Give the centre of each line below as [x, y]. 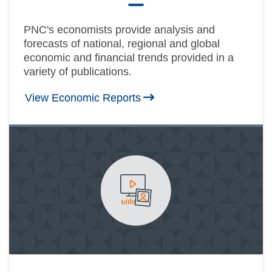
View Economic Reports [83, 98]
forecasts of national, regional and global [122, 44]
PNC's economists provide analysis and [119, 30]
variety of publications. [78, 72]
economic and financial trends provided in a [129, 58]
